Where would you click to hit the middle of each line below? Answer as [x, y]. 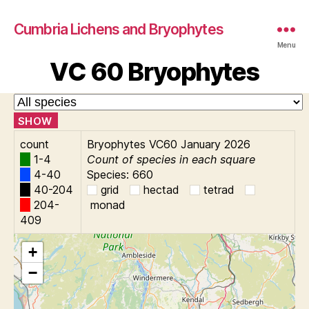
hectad [161, 190]
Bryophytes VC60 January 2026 [169, 144]
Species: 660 [120, 175]
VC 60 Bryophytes [154, 72]
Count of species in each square [171, 159]
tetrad [219, 190]
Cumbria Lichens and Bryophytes [119, 29]
